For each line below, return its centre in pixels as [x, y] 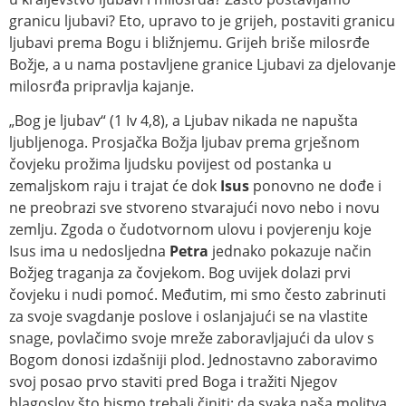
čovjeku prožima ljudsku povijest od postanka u [170, 164]
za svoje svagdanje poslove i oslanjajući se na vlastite [188, 317]
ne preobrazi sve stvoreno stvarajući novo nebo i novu [194, 208]
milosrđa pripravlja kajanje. [101, 86]
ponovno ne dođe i [315, 186]
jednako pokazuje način [290, 251]
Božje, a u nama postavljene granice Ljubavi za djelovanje [203, 64]
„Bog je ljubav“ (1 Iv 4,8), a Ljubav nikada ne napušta [184, 121]
